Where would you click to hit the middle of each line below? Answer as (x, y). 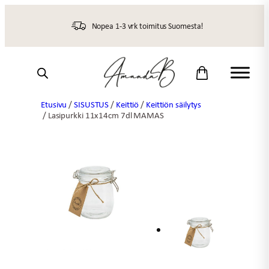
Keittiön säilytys (174, 104)
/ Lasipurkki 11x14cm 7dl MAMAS (102, 115)
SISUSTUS (92, 104)
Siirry (15, 11)
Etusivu (54, 104)
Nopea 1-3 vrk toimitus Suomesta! (148, 26)
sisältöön (24, 26)
